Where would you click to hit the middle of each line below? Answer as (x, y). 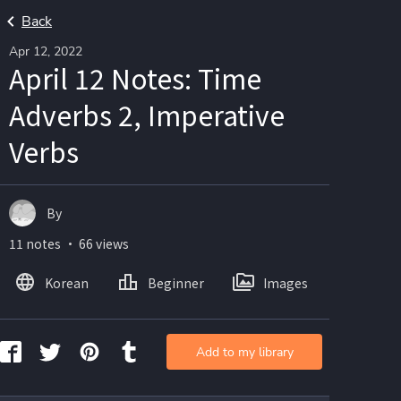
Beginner (176, 282)
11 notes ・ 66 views (69, 243)
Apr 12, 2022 (46, 51)
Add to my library (244, 352)
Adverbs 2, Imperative (147, 115)
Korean (67, 282)
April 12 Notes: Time (135, 78)
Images (286, 282)
